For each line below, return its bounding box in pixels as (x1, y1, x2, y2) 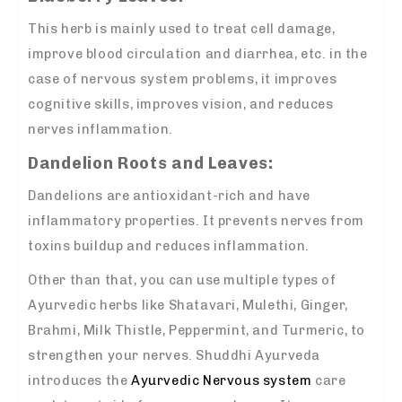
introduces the (28, 371, 131, 389)
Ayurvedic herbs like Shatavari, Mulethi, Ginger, (28, 296, 348, 313)
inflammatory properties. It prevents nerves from (28, 212, 364, 229)
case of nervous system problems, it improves (28, 70, 337, 87)
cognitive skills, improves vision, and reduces (28, 95, 334, 112)
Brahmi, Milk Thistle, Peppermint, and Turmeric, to (28, 321, 366, 338)
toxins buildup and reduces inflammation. (28, 237, 310, 254)
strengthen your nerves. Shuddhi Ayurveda (28, 346, 321, 363)
